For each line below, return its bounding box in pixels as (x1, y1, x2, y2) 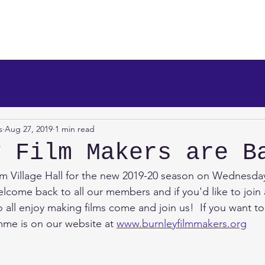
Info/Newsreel (140, 40, 199, 51)
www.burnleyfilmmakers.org (117, 217, 247, 230)
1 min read (55, 123, 95, 134)
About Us (5, 40, 45, 51)
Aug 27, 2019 (5, 123, 53, 134)
